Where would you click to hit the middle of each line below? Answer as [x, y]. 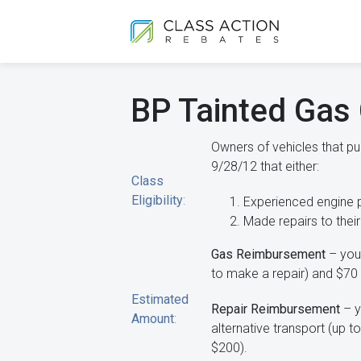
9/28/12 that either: [265, 166]
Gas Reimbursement [268, 254]
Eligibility [157, 200]
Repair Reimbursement [276, 309]
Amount [153, 319]
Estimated [160, 299]
